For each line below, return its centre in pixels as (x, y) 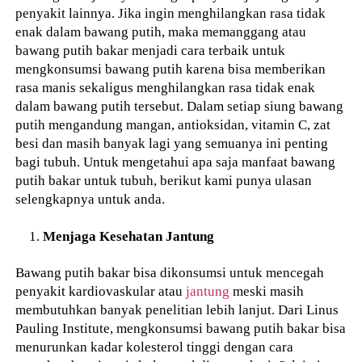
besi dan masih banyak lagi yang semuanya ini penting (172, 143)
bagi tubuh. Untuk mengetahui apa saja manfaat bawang (176, 162)
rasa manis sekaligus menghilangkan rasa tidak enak (166, 88)
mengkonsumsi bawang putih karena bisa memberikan (171, 69)
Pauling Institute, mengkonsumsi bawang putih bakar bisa (181, 328)
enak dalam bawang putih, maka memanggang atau (161, 32)
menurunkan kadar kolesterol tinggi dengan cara (155, 346)
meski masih (267, 290)
